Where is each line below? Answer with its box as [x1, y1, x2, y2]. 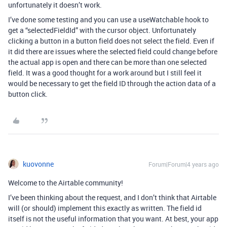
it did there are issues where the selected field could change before [8, 47, 217, 56]
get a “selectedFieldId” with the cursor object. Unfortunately [8, 25, 196, 35]
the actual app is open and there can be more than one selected [8, 57, 207, 67]
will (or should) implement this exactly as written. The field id [8, 203, 202, 213]
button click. [8, 89, 48, 99]
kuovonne [23, 159, 54, 169]
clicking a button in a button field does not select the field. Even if [8, 36, 214, 46]
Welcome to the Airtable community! [8, 178, 123, 187]
